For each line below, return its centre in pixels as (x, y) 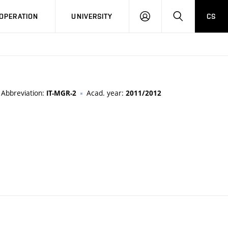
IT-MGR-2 (61, 93)
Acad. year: (106, 93)
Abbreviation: (24, 93)
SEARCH (196, 16)
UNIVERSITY (92, 16)
